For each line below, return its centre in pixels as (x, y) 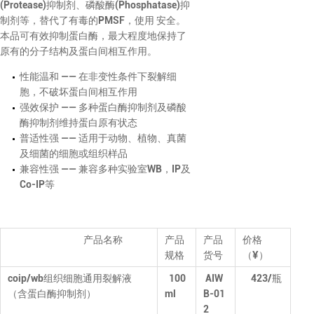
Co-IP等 (37, 184)
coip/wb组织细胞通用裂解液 (70, 278)
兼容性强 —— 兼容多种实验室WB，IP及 (105, 169)
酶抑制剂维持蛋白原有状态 (78, 123)
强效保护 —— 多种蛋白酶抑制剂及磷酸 (103, 107)
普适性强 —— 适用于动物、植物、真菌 (103, 138)
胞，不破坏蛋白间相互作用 (78, 92)
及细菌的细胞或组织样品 (74, 153)
